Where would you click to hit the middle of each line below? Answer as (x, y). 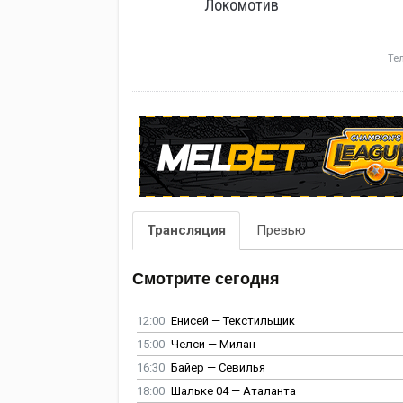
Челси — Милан (213, 345)
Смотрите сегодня (206, 279)
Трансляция (186, 231)
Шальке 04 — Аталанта (233, 391)
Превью (281, 231)
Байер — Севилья (218, 368)
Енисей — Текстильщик (233, 321)
